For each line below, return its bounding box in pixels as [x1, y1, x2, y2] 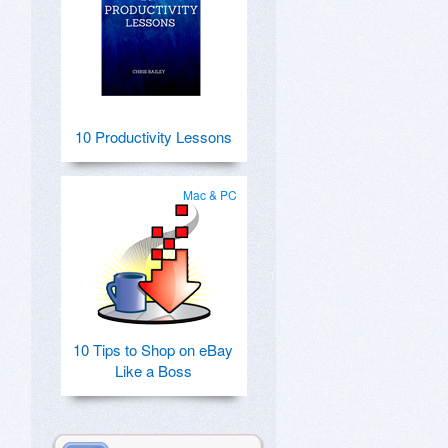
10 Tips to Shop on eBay [73, 339, 233, 360]
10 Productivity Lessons [74, 126, 232, 147]
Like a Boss [114, 360, 192, 381]
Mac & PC [183, 186, 237, 203]
